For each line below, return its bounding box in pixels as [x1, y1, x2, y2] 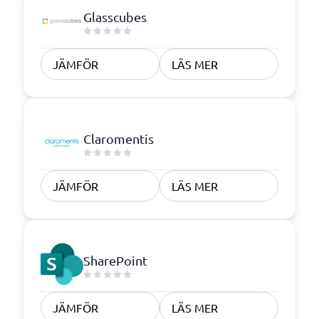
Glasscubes [83, 9, 147, 24]
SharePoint [83, 252, 147, 268]
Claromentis [83, 130, 154, 146]
